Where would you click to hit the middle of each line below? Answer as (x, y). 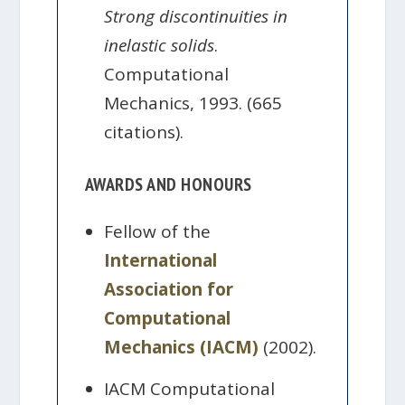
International (161, 261)
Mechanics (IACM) (182, 348)
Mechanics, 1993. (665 (193, 104)
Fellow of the (158, 232)
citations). (144, 132)
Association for (169, 290)
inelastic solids (160, 46)
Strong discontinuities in (196, 17)
